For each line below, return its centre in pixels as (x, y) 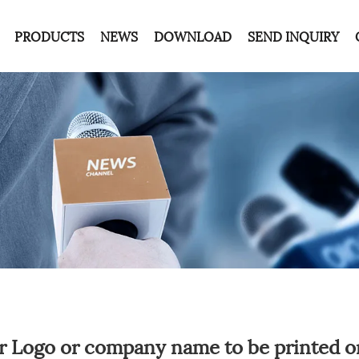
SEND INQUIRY (294, 36)
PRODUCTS (50, 36)
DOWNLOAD (193, 36)
